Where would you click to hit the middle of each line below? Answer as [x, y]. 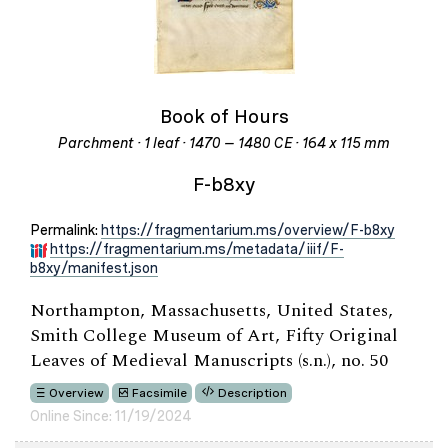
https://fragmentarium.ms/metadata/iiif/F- [197, 249]
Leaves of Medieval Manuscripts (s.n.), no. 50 [209, 360]
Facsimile [159, 392]
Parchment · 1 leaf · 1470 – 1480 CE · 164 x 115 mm [224, 143]
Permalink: [65, 230]
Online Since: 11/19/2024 [111, 415]
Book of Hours [224, 116]
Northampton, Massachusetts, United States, [211, 310]
